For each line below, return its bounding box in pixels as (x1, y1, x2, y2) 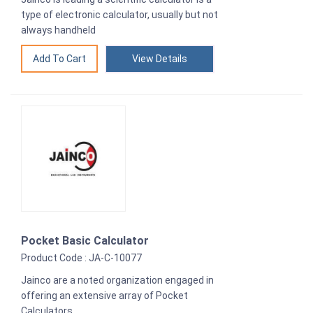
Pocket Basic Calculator (21, 234, 149, 248)
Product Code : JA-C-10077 (21, 252, 142, 264)
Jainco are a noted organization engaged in (21, 275, 214, 286)
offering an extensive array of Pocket (21, 290, 188, 302)
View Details (132, 53, 187, 65)
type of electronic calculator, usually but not (21, 9, 218, 21)
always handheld (21, 24, 96, 36)
